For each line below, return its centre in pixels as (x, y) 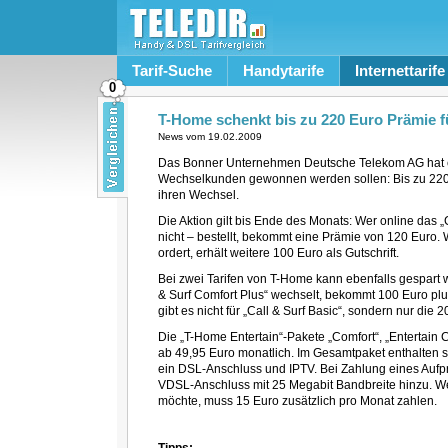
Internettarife (399, 70)
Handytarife (283, 70)
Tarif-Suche (171, 70)
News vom (182, 136)
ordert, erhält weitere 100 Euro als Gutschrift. (278, 253)
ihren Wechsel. (198, 195)
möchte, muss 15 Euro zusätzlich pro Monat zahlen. (297, 401)
